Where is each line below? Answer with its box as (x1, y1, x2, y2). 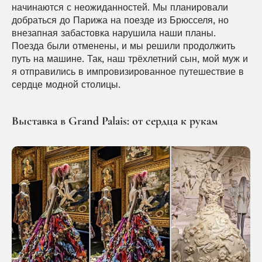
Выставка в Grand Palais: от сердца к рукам (12, 114, 218, 128)
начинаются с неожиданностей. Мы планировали (12, 2, 228, 13)
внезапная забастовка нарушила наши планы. (12, 27, 216, 39)
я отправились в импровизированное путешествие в (12, 66, 244, 77)
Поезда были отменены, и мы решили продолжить (12, 40, 235, 51)
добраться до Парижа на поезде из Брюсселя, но (12, 15, 229, 26)
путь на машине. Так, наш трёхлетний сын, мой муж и (12, 53, 248, 64)
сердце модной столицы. (12, 79, 120, 90)
